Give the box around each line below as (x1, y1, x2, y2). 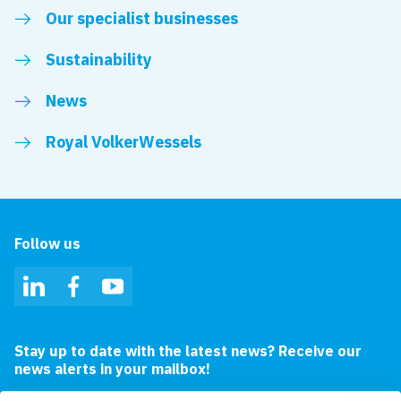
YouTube (112, 289, 168, 308)
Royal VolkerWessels (46, 132, 202, 153)
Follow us (14, 235, 81, 253)
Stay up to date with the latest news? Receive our (14, 342, 363, 361)
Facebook (73, 289, 137, 308)
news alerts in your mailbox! (14, 360, 211, 379)
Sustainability (46, 49, 153, 71)
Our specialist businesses (46, 8, 239, 30)
